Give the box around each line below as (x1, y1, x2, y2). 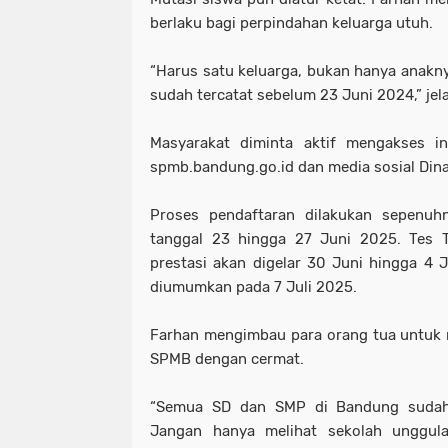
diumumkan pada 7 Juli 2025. (150, 278, 357, 296)
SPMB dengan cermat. (150, 350, 304, 368)
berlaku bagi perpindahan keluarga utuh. (150, 14, 433, 32)
